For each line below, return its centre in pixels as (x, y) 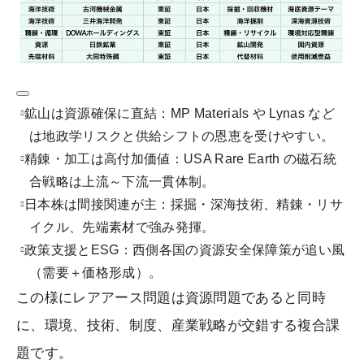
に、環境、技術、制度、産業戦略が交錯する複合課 (178, 326)
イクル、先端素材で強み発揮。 (122, 227)
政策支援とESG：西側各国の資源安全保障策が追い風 (185, 250)
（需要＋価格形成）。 (96, 273)
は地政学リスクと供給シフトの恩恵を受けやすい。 (182, 136)
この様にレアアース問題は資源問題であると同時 (171, 298)
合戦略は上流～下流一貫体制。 (122, 182)
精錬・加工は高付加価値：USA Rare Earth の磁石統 (181, 159)
